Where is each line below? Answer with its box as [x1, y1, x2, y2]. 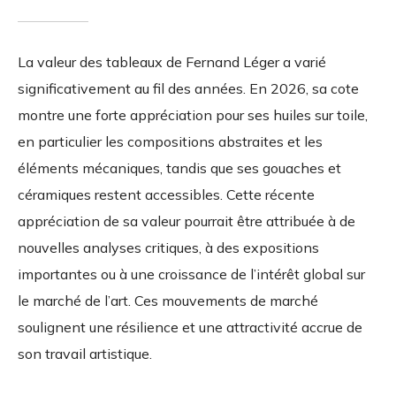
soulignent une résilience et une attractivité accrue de [18, 318, 362, 337]
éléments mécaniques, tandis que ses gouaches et [18, 159, 341, 178]
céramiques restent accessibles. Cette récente [18, 186, 315, 204]
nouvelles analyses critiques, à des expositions [18, 239, 319, 257]
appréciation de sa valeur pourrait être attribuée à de [18, 212, 355, 231]
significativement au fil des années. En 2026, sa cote [18, 80, 359, 98]
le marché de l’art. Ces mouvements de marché [18, 292, 318, 310]
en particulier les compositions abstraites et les [18, 133, 323, 151]
